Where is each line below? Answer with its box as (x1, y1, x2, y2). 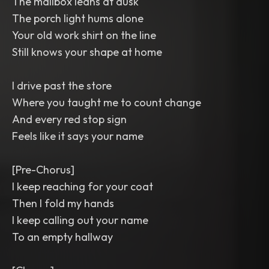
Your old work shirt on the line (12, 28, 156, 42)
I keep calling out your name (12, 213, 148, 227)
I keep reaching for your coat (12, 180, 153, 193)
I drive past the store (12, 79, 112, 92)
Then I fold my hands (12, 196, 114, 210)
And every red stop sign (12, 112, 127, 126)
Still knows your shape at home (12, 45, 162, 59)
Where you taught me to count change (12, 95, 201, 109)
